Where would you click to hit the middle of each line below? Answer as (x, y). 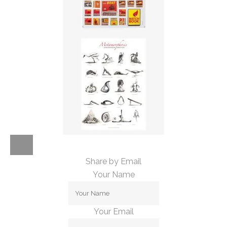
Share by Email (113, 161)
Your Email (113, 212)
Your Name (113, 175)
